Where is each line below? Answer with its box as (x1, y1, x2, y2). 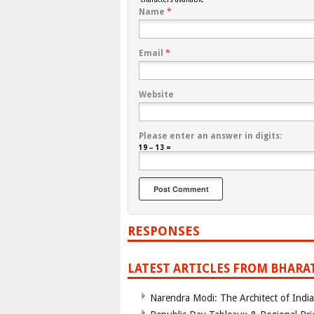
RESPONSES (128, 224, 200, 239)
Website (139, 90, 174, 100)
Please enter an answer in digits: (139, 131, 282, 142)
